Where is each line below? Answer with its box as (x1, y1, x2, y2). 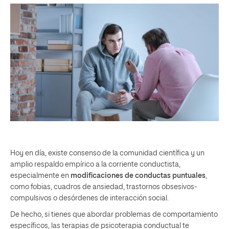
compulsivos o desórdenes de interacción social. (10, 194, 169, 202)
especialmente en (10, 172, 71, 179)
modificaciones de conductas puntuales (71, 172, 205, 179)
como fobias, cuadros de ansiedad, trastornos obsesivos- (10, 183, 197, 191)
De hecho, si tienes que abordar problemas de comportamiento (10, 211, 218, 218)
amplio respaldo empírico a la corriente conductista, (10, 161, 180, 168)
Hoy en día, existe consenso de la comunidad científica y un (10, 149, 204, 157)
